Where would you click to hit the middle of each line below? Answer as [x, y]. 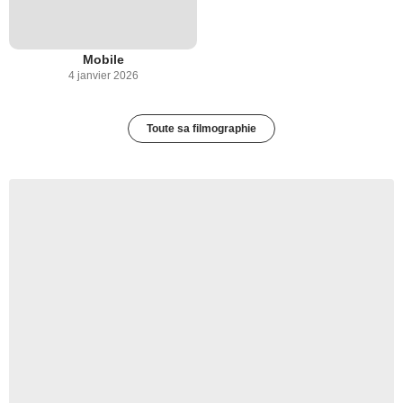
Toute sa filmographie [201, 128]
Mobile [103, 59]
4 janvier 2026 [103, 75]
